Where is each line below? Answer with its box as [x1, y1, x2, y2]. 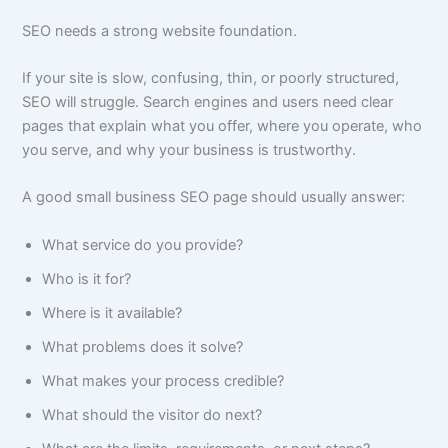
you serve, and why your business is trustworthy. [22, 140, 357, 159]
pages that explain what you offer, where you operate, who [22, 116, 423, 135]
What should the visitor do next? [42, 405, 263, 424]
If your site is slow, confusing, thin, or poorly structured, [22, 68, 400, 87]
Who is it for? [42, 269, 132, 288]
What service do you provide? [42, 235, 244, 254]
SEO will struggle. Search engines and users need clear [22, 92, 394, 111]
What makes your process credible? [42, 371, 285, 390]
